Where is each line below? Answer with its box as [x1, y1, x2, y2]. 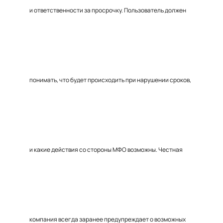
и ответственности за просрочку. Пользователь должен [29, 6, 186, 14]
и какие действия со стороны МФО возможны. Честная [29, 145, 183, 154]
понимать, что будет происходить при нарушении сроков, [29, 76, 191, 84]
